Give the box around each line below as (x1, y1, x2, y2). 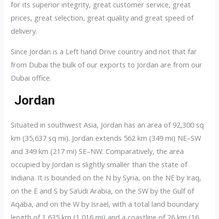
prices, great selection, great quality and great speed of (11, 13, 194, 23)
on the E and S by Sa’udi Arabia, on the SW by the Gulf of (11, 185, 195, 196)
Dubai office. (11, 72, 52, 83)
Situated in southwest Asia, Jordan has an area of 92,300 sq (11, 119, 204, 130)
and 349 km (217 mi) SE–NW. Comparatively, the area (11, 146, 184, 156)
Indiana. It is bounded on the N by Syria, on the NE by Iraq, (11, 172, 202, 182)
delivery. (11, 26, 40, 36)
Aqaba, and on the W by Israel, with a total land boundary (11, 198, 199, 209)
